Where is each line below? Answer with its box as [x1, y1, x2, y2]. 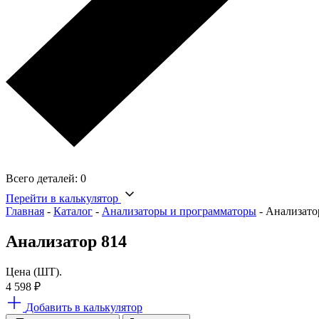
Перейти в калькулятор [6, 192, 118, 205]
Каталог [53, 205, 93, 218]
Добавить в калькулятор [26, 300, 142, 313]
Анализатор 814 [6, 232, 127, 251]
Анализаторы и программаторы [102, 205, 256, 218]
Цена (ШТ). [6, 265, 62, 278]
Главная [6, 205, 44, 218]
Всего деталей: [6, 172, 78, 185]
